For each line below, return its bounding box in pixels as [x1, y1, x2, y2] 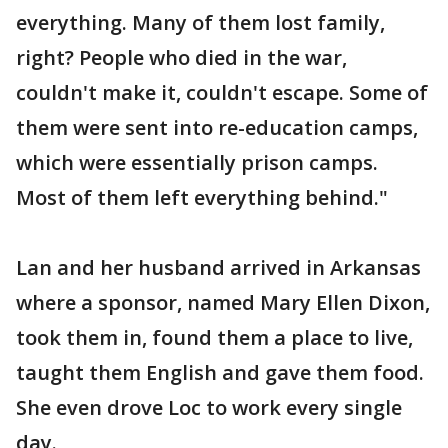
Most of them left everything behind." [16, 184, 388, 211]
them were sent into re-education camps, [16, 114, 418, 141]
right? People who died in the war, [16, 44, 347, 71]
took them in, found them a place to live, [16, 324, 413, 351]
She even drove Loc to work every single [16, 394, 402, 421]
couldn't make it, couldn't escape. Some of [16, 79, 428, 106]
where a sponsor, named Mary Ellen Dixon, [16, 289, 430, 316]
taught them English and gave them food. [16, 359, 424, 386]
